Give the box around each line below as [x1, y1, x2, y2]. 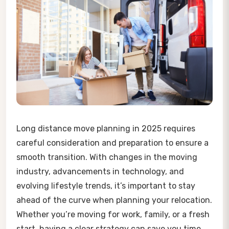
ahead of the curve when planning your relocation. [16, 195, 212, 205]
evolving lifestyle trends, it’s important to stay [16, 180, 195, 191]
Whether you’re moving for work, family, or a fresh [16, 209, 210, 219]
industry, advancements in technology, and [16, 166, 184, 176]
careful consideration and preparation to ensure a [16, 138, 209, 148]
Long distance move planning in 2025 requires [16, 123, 195, 133]
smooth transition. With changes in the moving [16, 152, 197, 162]
